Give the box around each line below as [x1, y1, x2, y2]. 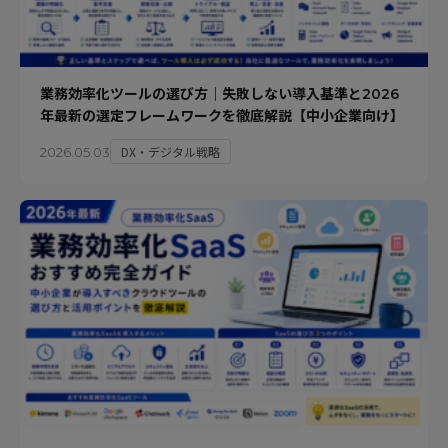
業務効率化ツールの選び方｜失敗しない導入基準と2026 [40, 85, 399, 104]
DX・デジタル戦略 [121, 143, 220, 161]
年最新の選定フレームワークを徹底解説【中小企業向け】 [40, 107, 404, 126]
